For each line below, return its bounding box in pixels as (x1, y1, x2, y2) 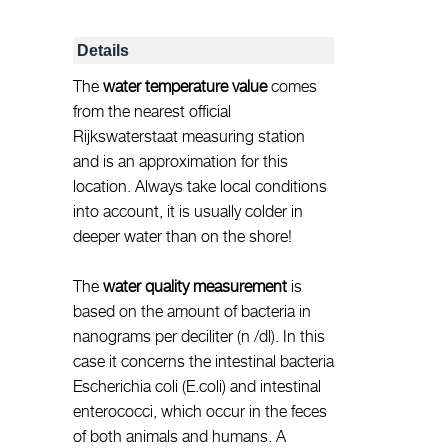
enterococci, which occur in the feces (73, 402, 327, 421)
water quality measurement (103, 277, 287, 296)
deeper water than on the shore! (73, 227, 292, 246)
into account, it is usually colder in (73, 202, 303, 221)
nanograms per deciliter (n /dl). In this (73, 327, 325, 346)
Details (77, 42, 129, 60)
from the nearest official (73, 102, 231, 121)
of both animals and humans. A (73, 427, 286, 446)
